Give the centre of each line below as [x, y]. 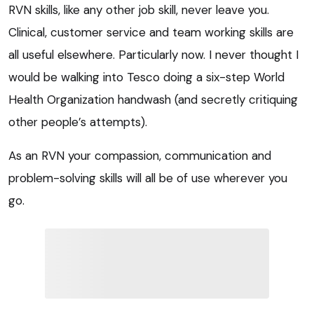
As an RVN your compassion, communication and [140, 155]
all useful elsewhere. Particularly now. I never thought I [153, 54]
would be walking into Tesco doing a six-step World [146, 77]
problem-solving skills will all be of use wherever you [148, 178]
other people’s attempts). [78, 122]
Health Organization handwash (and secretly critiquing [153, 99]
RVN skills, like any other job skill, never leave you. [139, 9]
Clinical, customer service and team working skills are [151, 32]
